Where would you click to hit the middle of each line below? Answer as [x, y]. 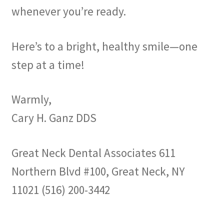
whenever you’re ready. [68, 11]
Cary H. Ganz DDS [55, 118]
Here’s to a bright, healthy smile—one [104, 46]
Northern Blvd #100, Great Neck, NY [98, 171]
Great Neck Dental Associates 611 [93, 152]
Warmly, [31, 99]
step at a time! [48, 64]
